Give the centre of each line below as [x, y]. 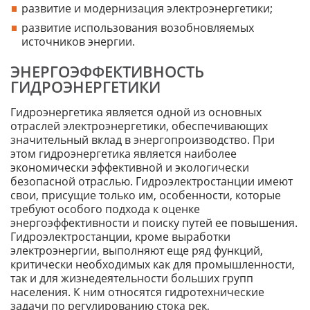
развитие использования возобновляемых [138, 28]
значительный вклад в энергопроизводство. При [143, 140]
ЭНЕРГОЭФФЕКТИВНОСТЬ [107, 72]
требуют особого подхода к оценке [105, 209]
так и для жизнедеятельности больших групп [132, 279]
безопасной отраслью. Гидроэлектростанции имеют [152, 182]
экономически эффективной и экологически [130, 168]
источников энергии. [78, 42]
